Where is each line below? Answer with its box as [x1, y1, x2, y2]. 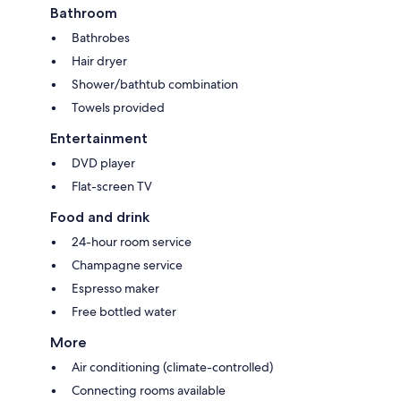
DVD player [72, 155, 135, 172]
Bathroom [50, 4, 117, 22]
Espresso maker [72, 280, 159, 297]
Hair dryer [72, 53, 127, 70]
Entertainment [50, 130, 148, 148]
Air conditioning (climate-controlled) [72, 359, 273, 376]
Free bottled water [72, 303, 176, 320]
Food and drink [50, 209, 149, 226]
